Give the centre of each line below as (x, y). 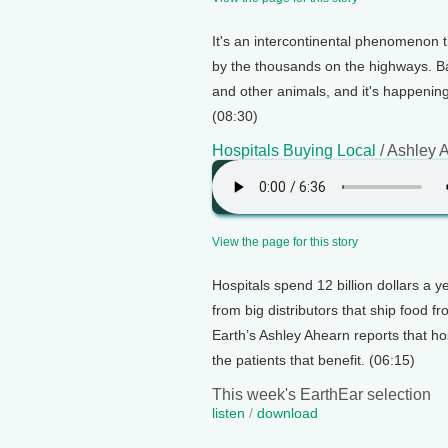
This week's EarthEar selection (321, 394)
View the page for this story (285, 241)
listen (228, 413)
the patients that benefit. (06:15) (313, 360)
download (287, 413)
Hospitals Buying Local (294, 150)
